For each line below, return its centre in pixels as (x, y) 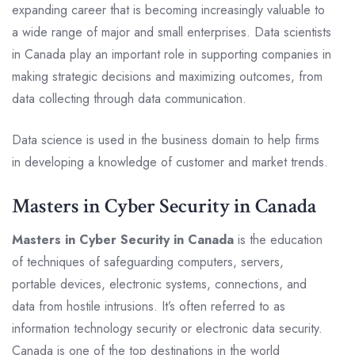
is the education (278, 239)
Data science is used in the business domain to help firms (166, 139)
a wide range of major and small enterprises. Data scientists (172, 32)
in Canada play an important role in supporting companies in (172, 54)
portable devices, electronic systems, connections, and (159, 284)
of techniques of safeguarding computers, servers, (148, 261)
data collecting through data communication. (129, 98)
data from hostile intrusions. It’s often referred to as (149, 306)
